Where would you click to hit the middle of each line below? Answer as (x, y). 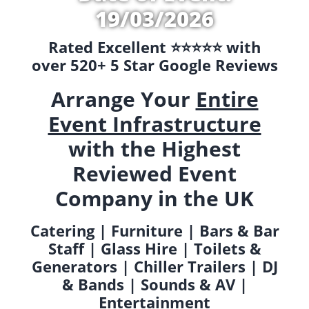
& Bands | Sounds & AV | (154, 284)
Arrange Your (123, 99)
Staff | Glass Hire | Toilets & (154, 248)
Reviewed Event (154, 174)
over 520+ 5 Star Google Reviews (154, 65)
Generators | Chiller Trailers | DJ (154, 266)
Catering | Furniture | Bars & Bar (154, 230)
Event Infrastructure (154, 124)
